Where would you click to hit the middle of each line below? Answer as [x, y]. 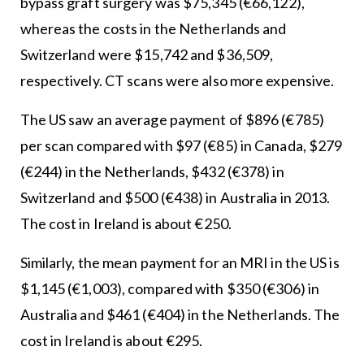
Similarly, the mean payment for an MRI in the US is [180, 262]
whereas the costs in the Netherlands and [153, 28]
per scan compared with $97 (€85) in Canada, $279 [181, 145]
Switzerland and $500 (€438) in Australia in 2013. [175, 197]
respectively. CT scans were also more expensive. [177, 80]
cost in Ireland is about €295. [111, 340]
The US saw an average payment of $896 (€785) [172, 119]
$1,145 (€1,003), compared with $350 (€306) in [170, 288]
